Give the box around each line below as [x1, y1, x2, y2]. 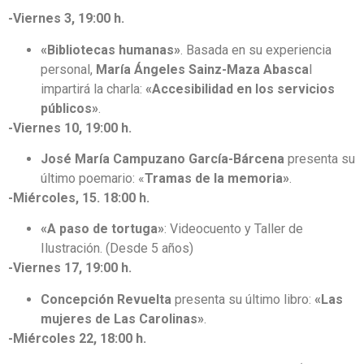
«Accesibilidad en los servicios [145, 80, 335, 97]
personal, [41, 61, 96, 77]
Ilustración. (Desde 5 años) [41, 240, 193, 257]
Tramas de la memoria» [145, 171, 289, 187]
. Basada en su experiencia [180, 41, 331, 58]
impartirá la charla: [41, 80, 145, 97]
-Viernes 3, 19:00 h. [8, 11, 124, 27]
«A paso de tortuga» [41, 221, 164, 237]
